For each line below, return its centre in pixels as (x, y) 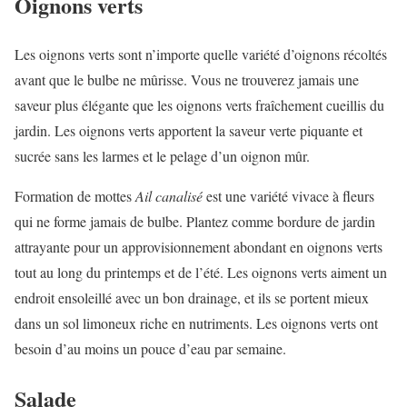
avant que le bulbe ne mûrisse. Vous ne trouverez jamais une (187, 80)
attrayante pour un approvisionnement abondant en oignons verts (199, 247)
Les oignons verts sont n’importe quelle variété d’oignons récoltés (201, 55)
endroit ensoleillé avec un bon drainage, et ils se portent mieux (192, 298)
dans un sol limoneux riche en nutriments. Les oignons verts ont (196, 323)
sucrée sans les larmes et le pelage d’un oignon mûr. (162, 156)
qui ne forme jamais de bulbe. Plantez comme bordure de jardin (195, 222)
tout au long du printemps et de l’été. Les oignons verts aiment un (201, 273)
